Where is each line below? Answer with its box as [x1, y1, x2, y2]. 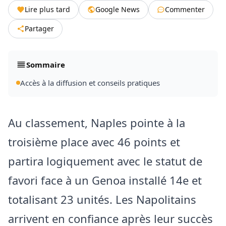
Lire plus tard [25, 5, 70, 15]
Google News [95, 5, 140, 15]
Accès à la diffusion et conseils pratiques [20, 78, 160, 88]
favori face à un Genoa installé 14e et [8, 173, 202, 188]
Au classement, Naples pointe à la [8, 115, 185, 131]
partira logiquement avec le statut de [8, 153, 202, 169]
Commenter [165, 5, 205, 15]
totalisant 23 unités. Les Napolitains [8, 192, 196, 207]
